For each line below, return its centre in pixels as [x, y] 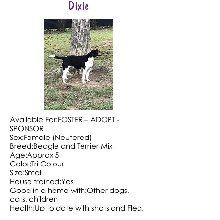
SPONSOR [27, 128]
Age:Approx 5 [34, 155]
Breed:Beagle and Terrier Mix [61, 146]
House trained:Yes [42, 181]
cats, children [34, 199]
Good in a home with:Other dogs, [69, 190]
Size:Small [26, 172]
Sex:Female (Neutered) [51, 137]
